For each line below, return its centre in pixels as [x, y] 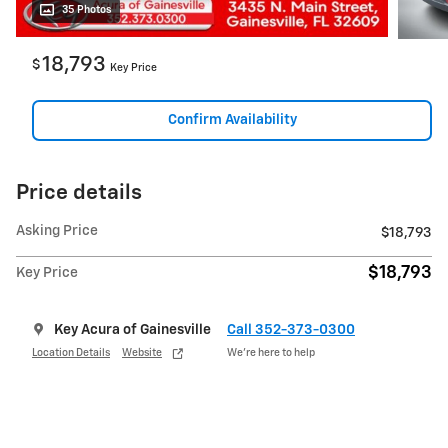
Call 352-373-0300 [291, 330]
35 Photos [87, 9]
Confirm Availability [232, 119]
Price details [79, 194]
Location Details [71, 352]
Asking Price [57, 231]
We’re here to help [271, 352]
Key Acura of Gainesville [132, 330]
